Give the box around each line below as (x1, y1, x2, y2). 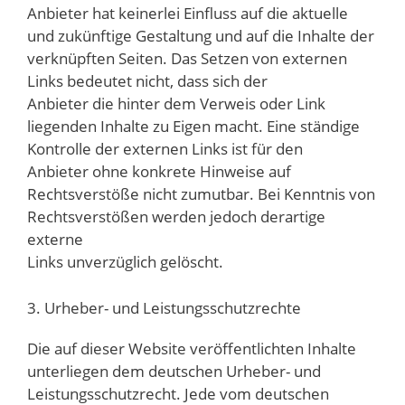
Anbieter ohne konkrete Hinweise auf (27, 161, 291, 183)
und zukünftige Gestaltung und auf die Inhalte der (27, 25, 374, 47)
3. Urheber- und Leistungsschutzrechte (27, 297, 301, 318)
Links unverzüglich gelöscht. (27, 251, 223, 273)
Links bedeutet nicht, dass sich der (27, 71, 268, 92)
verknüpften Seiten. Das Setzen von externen (27, 48, 347, 70)
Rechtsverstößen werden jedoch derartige (27, 206, 325, 228)
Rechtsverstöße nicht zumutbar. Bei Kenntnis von (27, 184, 375, 205)
